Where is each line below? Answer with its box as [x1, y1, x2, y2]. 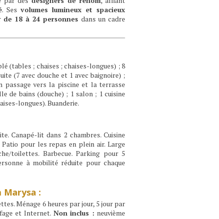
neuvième [94, 208, 126, 218]
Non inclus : [53, 208, 95, 218]
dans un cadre [78, 14, 126, 23]
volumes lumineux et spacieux [20, 4, 126, 14]
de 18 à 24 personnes [3, 14, 79, 23]
